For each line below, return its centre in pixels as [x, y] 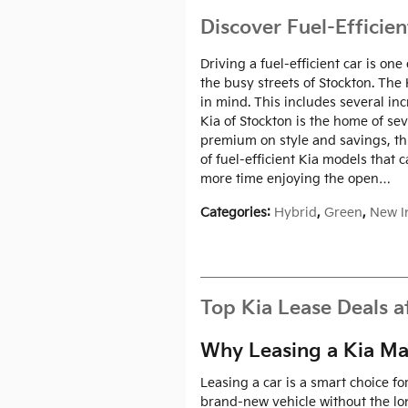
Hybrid [296, 212]
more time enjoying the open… [296, 178]
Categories [234, 212]
